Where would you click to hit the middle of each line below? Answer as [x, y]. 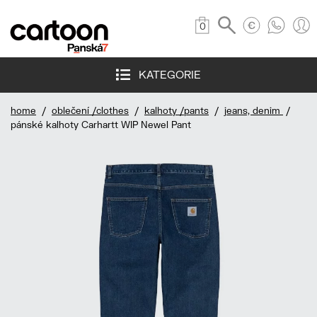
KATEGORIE [166, 75]
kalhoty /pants [177, 111]
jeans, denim [254, 111]
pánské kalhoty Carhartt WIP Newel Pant [101, 125]
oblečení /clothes [90, 111]
